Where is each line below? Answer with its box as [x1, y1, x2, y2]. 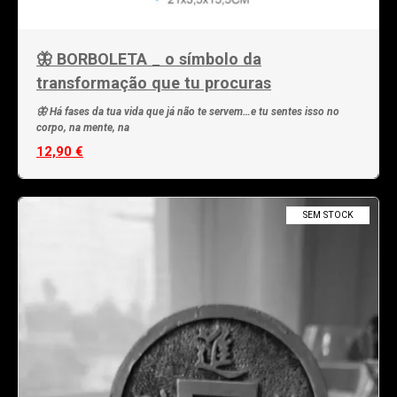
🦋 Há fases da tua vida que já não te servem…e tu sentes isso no [36, 105, 339, 119]
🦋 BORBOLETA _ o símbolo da [36, 50, 261, 69]
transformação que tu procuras [36, 74, 271, 93]
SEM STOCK [302, 209, 354, 222]
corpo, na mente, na [36, 121, 129, 135]
